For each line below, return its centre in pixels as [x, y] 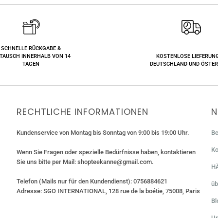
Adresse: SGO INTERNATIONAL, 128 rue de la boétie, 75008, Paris [108, 191]
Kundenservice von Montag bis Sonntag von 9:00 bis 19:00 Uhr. [103, 132]
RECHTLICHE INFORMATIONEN [82, 111]
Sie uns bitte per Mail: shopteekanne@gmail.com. [85, 162]
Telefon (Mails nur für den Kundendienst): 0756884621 [92, 181]
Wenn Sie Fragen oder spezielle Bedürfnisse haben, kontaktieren [106, 152]
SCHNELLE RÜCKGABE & [31, 48]
